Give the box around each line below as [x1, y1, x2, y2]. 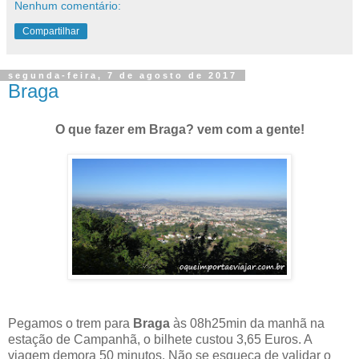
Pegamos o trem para [8, 316, 133, 330]
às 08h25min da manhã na [173, 316, 325, 330]
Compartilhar [22, 25, 79, 37]
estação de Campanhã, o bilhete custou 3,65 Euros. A [8, 332, 312, 346]
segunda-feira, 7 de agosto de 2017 [8, 70, 237, 80]
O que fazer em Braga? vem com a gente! [54, 122, 305, 136]
